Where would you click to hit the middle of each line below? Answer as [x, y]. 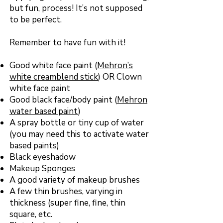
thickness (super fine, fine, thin [67, 203]
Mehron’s [115, 65]
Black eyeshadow [43, 157]
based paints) [34, 146]
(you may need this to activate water [79, 134]
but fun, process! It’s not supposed [76, 8]
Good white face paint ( [53, 65]
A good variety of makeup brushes [75, 180]
